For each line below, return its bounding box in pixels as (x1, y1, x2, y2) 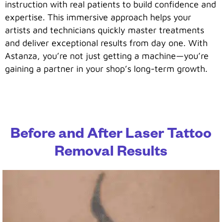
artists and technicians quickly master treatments (5, 24, 204, 35)
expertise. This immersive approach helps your (5, 11, 191, 22)
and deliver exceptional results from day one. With (5, 37, 208, 48)
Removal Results (55, 146, 167, 162)
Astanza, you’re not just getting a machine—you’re (5, 50, 209, 61)
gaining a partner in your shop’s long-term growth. (5, 63, 208, 74)
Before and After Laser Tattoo (10, 128, 212, 144)
